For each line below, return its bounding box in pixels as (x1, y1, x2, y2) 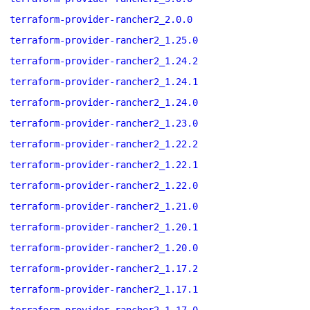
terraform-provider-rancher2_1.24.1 (10, 76, 198, 87)
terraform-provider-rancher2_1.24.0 (10, 97, 198, 108)
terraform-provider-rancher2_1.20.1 (10, 221, 198, 232)
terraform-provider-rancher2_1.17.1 (10, 284, 198, 295)
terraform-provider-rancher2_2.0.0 (10, 14, 192, 25)
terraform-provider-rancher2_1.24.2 (10, 55, 198, 66)
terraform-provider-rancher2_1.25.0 (10, 35, 198, 46)
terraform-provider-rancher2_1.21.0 (10, 201, 198, 212)
